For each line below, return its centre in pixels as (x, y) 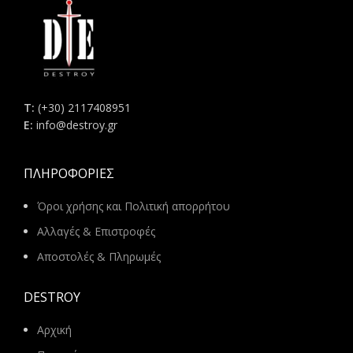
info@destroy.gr (77, 124)
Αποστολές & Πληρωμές (99, 256)
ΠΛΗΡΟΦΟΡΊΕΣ (69, 173)
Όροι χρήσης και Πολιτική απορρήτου (134, 206)
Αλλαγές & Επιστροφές (96, 231)
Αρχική (54, 329)
